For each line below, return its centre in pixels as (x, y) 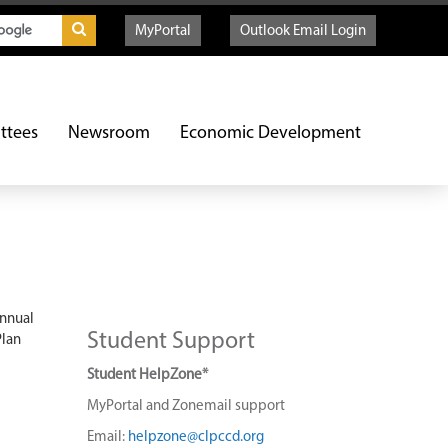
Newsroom (109, 133)
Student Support (170, 342)
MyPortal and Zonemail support (185, 406)
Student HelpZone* (147, 375)
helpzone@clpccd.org (195, 437)
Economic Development (270, 133)
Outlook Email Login (303, 31)
